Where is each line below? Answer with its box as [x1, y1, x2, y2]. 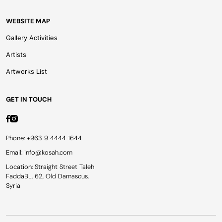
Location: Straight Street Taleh [6, 163, 94, 171]
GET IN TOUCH [6, 95, 52, 104]
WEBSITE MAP [6, 17, 50, 25]
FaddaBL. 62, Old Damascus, [6, 172, 89, 180]
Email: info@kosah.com [6, 148, 72, 157]
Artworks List [6, 67, 47, 75]
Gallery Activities [6, 34, 57, 42]
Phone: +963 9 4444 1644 [6, 134, 82, 142]
